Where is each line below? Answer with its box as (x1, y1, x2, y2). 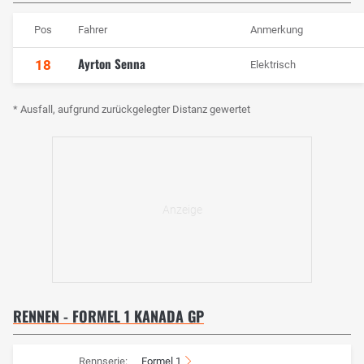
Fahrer (78, 24, 107, 37)
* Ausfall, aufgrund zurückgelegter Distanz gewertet (13, 103, 250, 116)
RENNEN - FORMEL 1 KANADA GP (13, 305, 204, 327)
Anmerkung (250, 24, 303, 37)
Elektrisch (250, 58, 296, 71)
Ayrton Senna (78, 54, 145, 73)
